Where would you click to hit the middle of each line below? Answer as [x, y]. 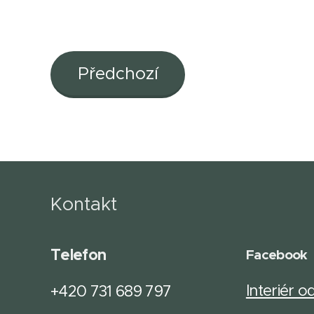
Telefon [80, 254]
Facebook [277, 255]
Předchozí [118, 73]
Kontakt [84, 204]
